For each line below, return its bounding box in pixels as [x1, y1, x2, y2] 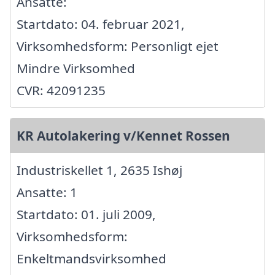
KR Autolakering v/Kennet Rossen [17, 127, 230, 145]
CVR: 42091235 [17, 82, 106, 99]
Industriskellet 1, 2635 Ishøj [17, 161, 182, 179]
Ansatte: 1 [17, 184, 77, 201]
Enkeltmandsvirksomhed [17, 250, 166, 268]
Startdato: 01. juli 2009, [17, 206, 156, 223]
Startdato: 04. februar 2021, [17, 15, 185, 33]
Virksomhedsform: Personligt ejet [17, 37, 219, 55]
